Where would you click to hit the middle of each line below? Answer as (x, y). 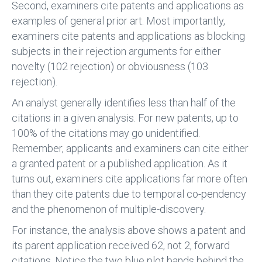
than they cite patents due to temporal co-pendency (129, 194)
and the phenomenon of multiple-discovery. (109, 209)
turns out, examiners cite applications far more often (130, 179)
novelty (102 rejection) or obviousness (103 (110, 67)
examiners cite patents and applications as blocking (128, 36)
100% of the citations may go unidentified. (106, 133)
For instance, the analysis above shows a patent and (129, 230)
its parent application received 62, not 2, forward (121, 246)
